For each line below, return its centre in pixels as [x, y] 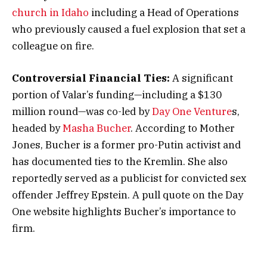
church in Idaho [50, 13]
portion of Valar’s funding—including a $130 [117, 95]
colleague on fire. [53, 46]
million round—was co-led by [82, 112]
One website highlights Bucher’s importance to [124, 212]
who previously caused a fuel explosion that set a [129, 30]
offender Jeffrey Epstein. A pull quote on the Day [128, 195]
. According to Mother [183, 128]
